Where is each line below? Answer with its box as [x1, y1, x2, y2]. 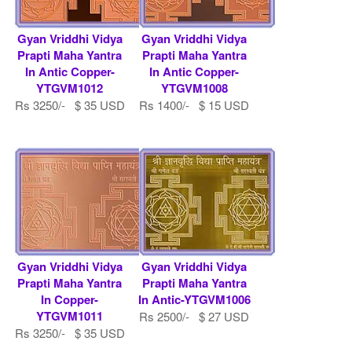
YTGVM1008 [160, 79, 228, 97]
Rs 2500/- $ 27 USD [139, 307, 250, 324]
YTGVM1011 [36, 306, 104, 324]
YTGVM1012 [36, 79, 104, 97]
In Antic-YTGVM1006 [137, 290, 251, 308]
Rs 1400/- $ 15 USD [139, 96, 250, 113]
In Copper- [41, 290, 99, 308]
